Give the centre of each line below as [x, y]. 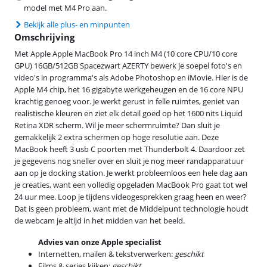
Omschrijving [44, 37]
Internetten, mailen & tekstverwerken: [106, 254]
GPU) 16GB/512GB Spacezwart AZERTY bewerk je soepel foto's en [128, 66]
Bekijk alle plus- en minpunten [77, 24]
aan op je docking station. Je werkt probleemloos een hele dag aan [131, 173]
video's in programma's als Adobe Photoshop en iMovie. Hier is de [131, 77]
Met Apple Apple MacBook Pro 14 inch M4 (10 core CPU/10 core [126, 54]
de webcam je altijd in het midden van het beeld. [100, 221]
